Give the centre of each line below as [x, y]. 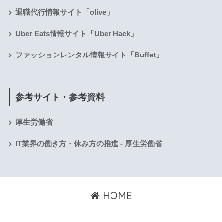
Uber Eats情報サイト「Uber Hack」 [76, 34]
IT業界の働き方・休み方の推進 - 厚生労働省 [88, 144]
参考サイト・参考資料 [60, 97]
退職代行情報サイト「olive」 [64, 13]
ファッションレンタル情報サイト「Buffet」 [89, 55]
